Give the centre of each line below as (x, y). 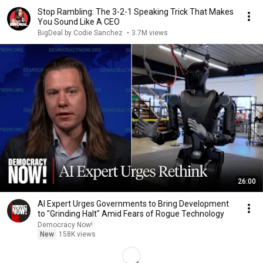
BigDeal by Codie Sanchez (81, 33)
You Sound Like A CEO (79, 22)
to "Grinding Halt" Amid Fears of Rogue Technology (131, 214)
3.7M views (150, 33)
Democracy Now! (65, 225)
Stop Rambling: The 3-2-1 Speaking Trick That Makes (136, 12)
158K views (77, 234)
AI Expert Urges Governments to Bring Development (133, 204)
